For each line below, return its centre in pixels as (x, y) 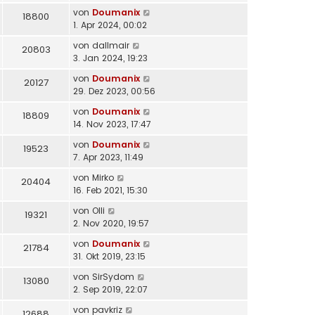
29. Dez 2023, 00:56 (114, 91)
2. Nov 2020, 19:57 (111, 224)
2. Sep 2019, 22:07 (110, 290)
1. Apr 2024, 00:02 (110, 25)
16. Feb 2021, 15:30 (110, 191)
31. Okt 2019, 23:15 (109, 257)
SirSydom (113, 277)
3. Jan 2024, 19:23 (110, 58)
